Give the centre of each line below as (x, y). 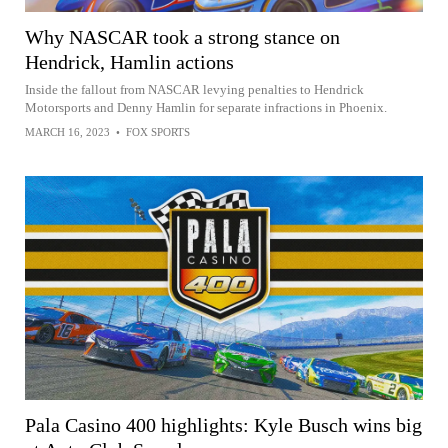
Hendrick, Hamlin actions (129, 61)
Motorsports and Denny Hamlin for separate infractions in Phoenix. (206, 107)
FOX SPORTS (158, 131)
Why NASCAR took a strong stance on (182, 36)
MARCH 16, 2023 (67, 131)
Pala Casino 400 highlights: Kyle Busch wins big (223, 424)
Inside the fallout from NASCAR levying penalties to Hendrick (194, 89)
